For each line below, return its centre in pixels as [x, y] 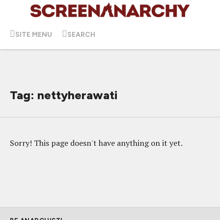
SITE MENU [34, 34]
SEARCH [81, 34]
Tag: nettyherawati [64, 95]
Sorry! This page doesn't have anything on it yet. [96, 143]
